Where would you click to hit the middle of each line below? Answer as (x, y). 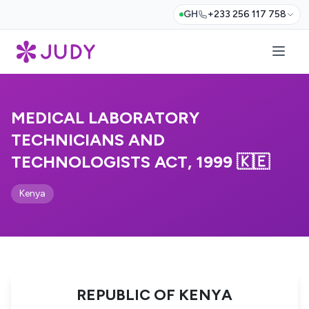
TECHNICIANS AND (88, 140)
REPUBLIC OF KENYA (154, 295)
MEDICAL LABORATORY (105, 118)
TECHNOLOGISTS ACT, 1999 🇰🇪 (140, 162)
